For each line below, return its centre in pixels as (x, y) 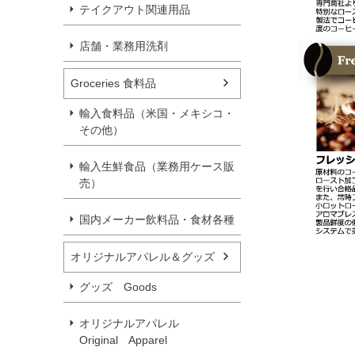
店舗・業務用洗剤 (124, 46)
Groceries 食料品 (113, 83)
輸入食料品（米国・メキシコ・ (157, 113)
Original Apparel (123, 340)
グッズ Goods (118, 286)
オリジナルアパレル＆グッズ (143, 256)
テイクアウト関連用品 (135, 9)
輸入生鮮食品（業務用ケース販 (157, 166)
